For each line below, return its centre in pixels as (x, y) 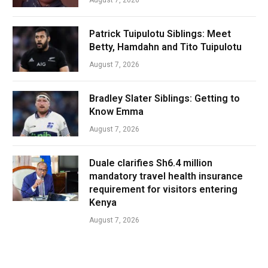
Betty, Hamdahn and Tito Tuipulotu (165, 47)
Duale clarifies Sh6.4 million (151, 163)
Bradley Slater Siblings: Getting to (165, 98)
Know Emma (116, 111)
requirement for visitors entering (163, 189)
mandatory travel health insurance (166, 176)
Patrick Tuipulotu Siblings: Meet (160, 33)
